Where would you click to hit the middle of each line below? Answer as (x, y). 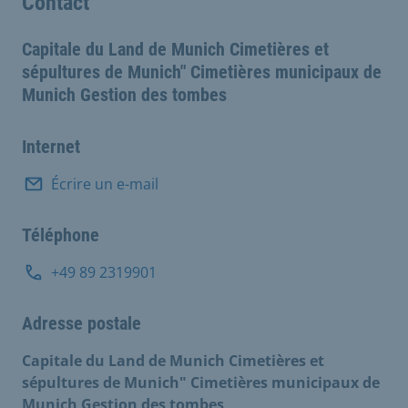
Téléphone (61, 235)
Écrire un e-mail (105, 184)
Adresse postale (82, 323)
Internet (51, 146)
